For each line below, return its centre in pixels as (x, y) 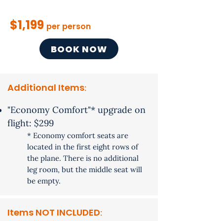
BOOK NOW (79, 49)
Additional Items (46, 88)
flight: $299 (31, 123)
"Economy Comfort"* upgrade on (76, 110)
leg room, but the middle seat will (85, 169)
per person (69, 26)
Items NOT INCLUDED (54, 212)
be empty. (44, 181)
